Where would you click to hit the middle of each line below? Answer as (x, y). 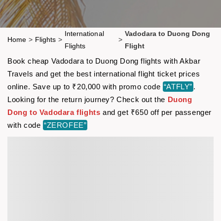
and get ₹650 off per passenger (156, 112)
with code (25, 125)
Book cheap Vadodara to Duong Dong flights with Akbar (104, 61)
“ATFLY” (178, 86)
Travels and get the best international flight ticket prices (104, 74)
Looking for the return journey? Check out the (88, 99)
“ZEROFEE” (65, 125)
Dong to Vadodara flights (54, 112)
